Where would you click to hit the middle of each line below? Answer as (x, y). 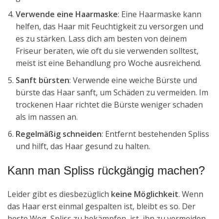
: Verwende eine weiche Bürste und (133, 80)
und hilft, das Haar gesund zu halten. (83, 146)
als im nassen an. (47, 117)
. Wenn (191, 194)
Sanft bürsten (43, 80)
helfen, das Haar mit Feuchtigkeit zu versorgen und (109, 26)
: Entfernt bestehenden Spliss (155, 134)
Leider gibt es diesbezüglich (59, 194)
